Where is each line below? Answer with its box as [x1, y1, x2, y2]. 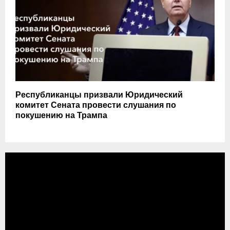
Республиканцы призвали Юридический [15, 88, 183, 102]
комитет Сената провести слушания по [15, 98, 176, 112]
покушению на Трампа [15, 108, 107, 123]
